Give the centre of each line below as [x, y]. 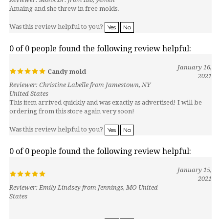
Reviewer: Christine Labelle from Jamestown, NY [80, 75]
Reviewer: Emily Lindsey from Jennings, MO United [84, 177]
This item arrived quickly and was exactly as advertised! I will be [106, 92]
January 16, [195, 57]
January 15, [195, 160]
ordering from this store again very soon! [72, 101]
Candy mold [66, 61]
